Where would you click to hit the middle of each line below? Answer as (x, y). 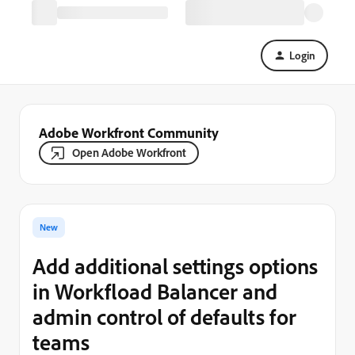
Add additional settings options (175, 266)
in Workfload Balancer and (155, 291)
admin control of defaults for (164, 317)
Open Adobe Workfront (129, 153)
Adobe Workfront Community (129, 132)
